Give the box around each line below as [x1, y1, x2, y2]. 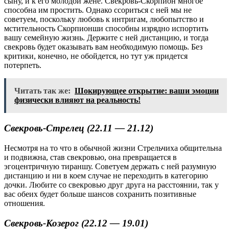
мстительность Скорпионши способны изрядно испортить [4, 24, 208, 33]
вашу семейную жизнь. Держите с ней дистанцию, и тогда [4, 33, 209, 42]
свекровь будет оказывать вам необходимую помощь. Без [4, 42, 202, 52]
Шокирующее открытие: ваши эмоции [75, 86, 219, 96]
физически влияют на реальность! [14, 96, 141, 105]
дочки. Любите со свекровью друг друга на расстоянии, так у [4, 180, 219, 189]
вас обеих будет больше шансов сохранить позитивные [4, 189, 196, 198]
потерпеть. [4, 61, 41, 70]
